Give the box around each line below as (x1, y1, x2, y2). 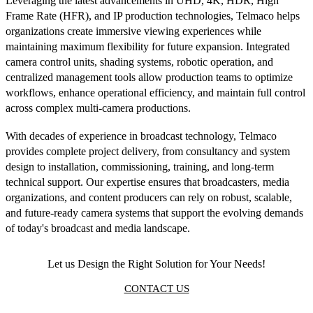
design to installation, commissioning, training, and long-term (6, 161, 274, 173)
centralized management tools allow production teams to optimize (6, 71, 293, 83)
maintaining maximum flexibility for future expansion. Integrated (6, 41, 290, 52)
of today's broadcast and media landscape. (6, 222, 190, 234)
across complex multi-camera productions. (6, 102, 191, 114)
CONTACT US (124, 282, 189, 294)
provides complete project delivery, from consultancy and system (6, 145, 290, 157)
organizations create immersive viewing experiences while (6, 25, 261, 37)
